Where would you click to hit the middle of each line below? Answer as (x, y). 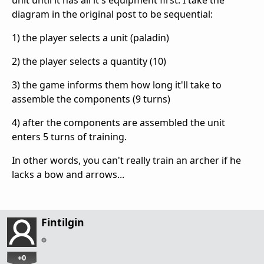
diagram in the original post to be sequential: (112, 14)
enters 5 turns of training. (69, 136)
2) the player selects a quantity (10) (89, 61)
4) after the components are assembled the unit (118, 122)
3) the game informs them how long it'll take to (117, 85)
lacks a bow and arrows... (68, 174)
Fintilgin (63, 222)
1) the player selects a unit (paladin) (90, 37)
